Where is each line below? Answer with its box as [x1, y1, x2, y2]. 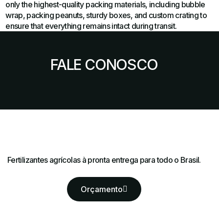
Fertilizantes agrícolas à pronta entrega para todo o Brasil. [7, 154, 201, 165]
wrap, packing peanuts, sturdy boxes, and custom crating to [5, 10, 207, 20]
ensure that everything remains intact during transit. [5, 21, 177, 31]
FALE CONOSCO [50, 55, 158, 73]
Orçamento [80, 184, 123, 194]
